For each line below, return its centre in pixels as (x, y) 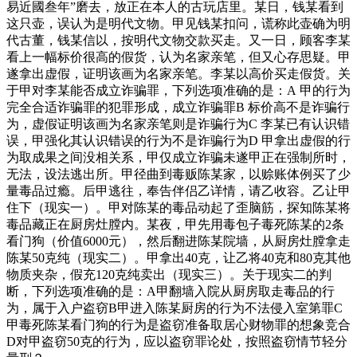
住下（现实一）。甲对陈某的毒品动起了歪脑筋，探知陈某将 (178, 207)
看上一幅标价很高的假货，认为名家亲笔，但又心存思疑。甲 (178, 57)
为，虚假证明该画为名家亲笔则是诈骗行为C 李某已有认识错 (178, 124)
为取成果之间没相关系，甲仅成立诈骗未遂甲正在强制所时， (178, 157)
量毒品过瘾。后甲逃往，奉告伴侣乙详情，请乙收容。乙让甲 (178, 190)
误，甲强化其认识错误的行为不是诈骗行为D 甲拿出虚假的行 (178, 140)
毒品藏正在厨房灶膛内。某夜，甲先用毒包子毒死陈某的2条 (175, 224)
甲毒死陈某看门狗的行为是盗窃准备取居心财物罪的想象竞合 (178, 324)
